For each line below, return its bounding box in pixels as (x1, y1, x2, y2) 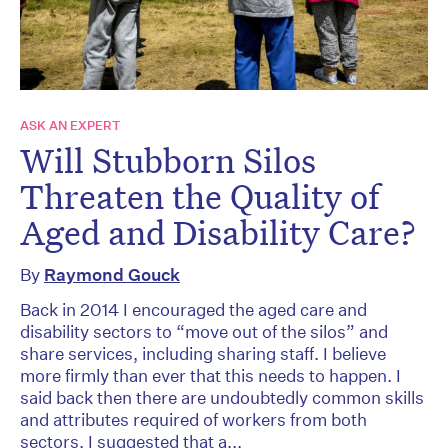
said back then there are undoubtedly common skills (20, 386, 424, 408)
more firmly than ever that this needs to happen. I (20, 364, 401, 386)
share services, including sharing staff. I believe (20, 342, 386, 364)
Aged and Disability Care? (20, 209, 416, 254)
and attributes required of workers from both (20, 408, 367, 430)
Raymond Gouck (44, 263, 180, 285)
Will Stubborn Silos (20, 137, 316, 182)
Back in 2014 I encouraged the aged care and (20, 298, 367, 320)
